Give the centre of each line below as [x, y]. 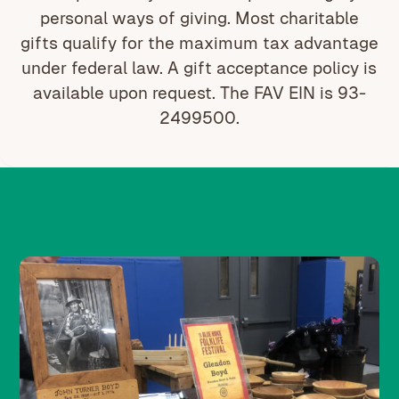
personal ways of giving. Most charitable [199, 18]
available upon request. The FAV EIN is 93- [199, 93]
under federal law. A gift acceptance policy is [199, 68]
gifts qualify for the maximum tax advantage [199, 43]
